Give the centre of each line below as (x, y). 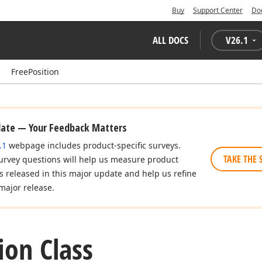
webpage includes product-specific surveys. (94, 145)
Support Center (218, 10)
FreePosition (35, 72)
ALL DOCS (170, 40)
